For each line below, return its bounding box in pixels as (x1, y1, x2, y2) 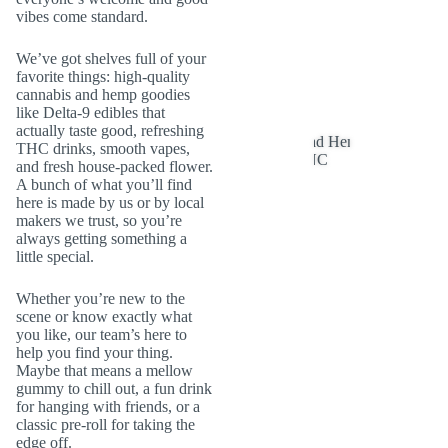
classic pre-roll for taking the (16, 416, 195, 433)
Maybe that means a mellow (16, 362, 193, 379)
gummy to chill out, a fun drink (16, 380, 212, 397)
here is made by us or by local (16, 194, 204, 211)
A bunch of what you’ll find (16, 176, 192, 193)
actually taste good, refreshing (16, 122, 204, 139)
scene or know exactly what (16, 308, 192, 325)
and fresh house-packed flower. (16, 158, 213, 175)
